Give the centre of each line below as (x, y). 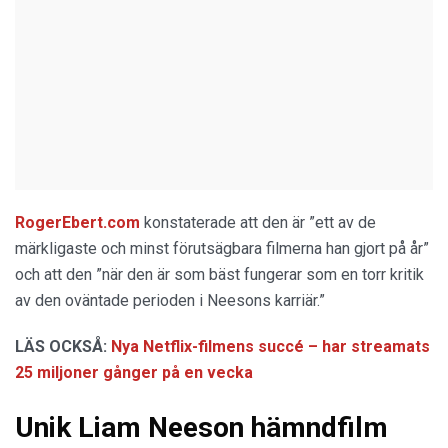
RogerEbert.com (77, 222)
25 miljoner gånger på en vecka (134, 372)
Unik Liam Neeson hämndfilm (201, 427)
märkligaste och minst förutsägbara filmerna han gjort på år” (222, 248)
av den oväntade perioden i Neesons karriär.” (170, 300)
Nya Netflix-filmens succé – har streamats (270, 346)
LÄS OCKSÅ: (63, 346)
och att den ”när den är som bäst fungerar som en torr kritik (219, 274)
